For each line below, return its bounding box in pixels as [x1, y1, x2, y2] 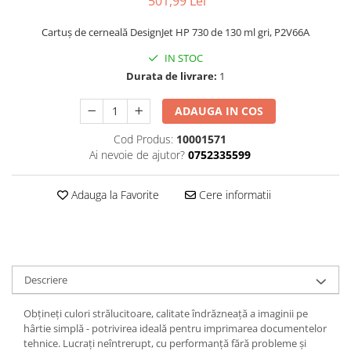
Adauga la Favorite [67, 187, 159, 202]
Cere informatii [195, 187, 271, 202]
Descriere [24, 273, 67, 287]
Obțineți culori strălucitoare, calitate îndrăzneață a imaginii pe [24, 306, 308, 320]
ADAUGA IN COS [175, 103, 264, 118]
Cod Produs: [113, 132, 173, 147]
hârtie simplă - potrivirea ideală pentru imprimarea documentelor [24, 321, 327, 335]
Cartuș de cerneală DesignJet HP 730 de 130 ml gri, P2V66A [42, 25, 309, 39]
